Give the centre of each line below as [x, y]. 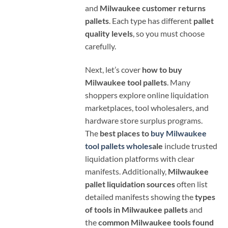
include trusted [190, 146]
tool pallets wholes [119, 146]
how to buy [162, 69]
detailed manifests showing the [140, 196]
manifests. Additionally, [126, 171]
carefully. [101, 46]
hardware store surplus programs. [144, 120]
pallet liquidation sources [130, 184]
